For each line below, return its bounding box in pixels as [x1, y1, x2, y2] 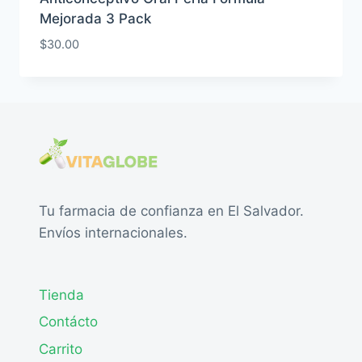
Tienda [39, 287, 84, 304]
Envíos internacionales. [39, 224, 187, 241]
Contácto [39, 314, 98, 330]
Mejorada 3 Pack [39, 10, 151, 27]
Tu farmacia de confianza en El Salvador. [39, 202, 304, 219]
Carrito [39, 341, 82, 358]
